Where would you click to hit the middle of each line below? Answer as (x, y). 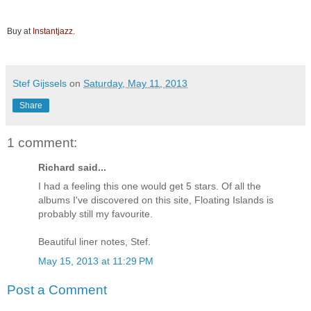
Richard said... (72, 168)
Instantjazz (53, 31)
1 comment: (42, 142)
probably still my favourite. (95, 214)
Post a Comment (57, 290)
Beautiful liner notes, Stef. (94, 242)
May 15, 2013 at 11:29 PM (96, 261)
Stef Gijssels (40, 83)
